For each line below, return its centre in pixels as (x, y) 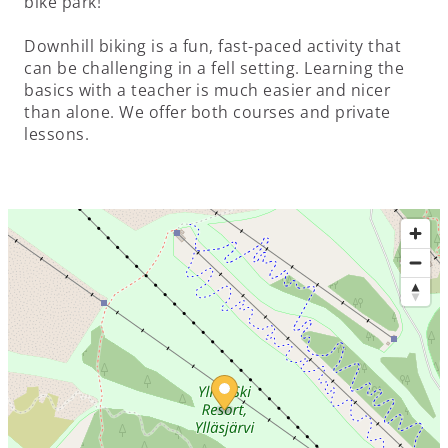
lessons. (56, 133)
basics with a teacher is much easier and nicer (207, 89)
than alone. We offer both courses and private (207, 111)
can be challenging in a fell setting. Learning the (214, 67)
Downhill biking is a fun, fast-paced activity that (212, 45)
